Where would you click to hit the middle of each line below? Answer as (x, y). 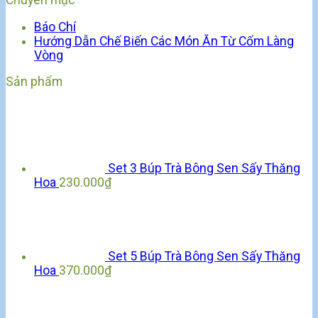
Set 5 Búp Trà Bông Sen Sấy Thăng (204, 256)
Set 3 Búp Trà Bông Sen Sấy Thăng (204, 168)
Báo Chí (55, 27)
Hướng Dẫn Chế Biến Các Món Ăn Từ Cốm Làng (164, 41)
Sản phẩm (34, 82)
